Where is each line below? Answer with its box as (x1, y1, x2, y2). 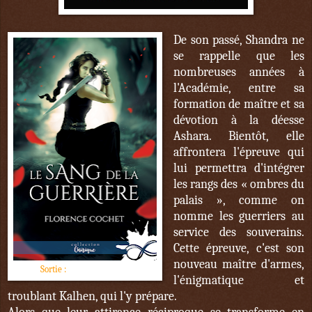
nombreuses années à (173, 65, 304, 80)
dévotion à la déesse (173, 113, 304, 128)
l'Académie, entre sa (173, 81, 304, 96)
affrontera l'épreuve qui (173, 145, 304, 160)
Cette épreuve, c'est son (173, 241, 304, 256)
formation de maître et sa (173, 97, 304, 112)
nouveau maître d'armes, (173, 257, 304, 272)
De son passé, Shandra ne (173, 33, 304, 48)
